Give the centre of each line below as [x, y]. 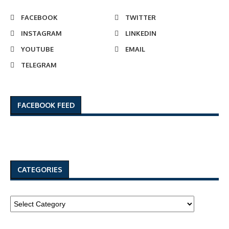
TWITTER [141, 17]
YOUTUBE [37, 49]
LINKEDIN [141, 33]
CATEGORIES [40, 169]
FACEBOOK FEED [46, 105]
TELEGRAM [39, 65]
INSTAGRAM [41, 33]
